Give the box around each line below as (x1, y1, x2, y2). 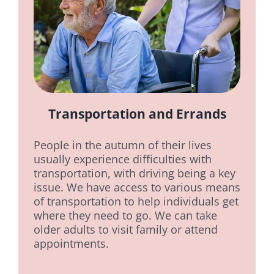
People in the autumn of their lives (33, 138, 212, 153)
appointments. (33, 236, 109, 251)
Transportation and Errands (48, 105, 226, 123)
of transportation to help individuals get (33, 194, 239, 209)
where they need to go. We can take (33, 208, 217, 223)
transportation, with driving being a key (33, 166, 235, 181)
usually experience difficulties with (33, 152, 212, 167)
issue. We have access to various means (33, 180, 240, 195)
